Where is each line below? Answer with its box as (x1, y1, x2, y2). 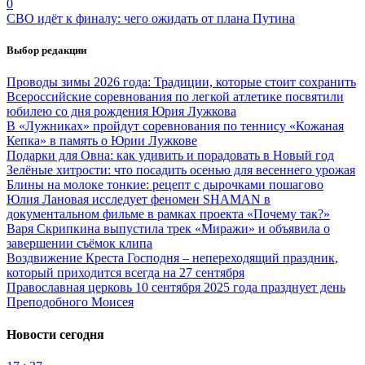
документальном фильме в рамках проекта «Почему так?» (7, 207, 330, 222)
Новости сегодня (7, 327, 104, 341)
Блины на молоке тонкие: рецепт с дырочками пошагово (7, 178, 323, 192)
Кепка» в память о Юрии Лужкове (7, 134, 197, 148)
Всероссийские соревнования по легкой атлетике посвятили (7, 90, 344, 104)
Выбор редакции (7, 44, 86, 57)
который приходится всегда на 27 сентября (7, 266, 244, 280)
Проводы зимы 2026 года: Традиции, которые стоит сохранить (7, 75, 356, 90)
